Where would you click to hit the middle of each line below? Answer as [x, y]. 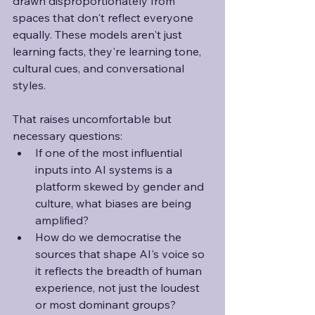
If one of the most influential [110, 153]
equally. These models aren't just [99, 34]
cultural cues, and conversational [100, 68]
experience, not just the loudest [119, 288]
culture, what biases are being [115, 203]
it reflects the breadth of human [120, 271]
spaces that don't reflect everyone [104, 18]
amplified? [62, 220]
